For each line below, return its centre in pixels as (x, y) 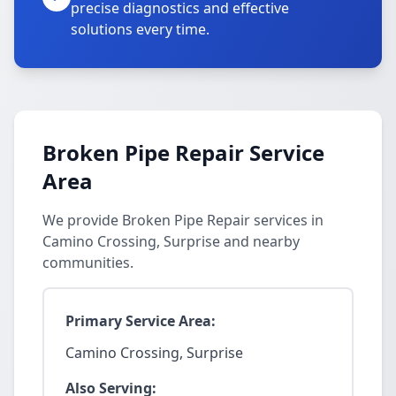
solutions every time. (140, 29)
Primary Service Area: (141, 321)
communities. (88, 263)
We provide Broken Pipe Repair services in (183, 220)
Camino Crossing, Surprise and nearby (171, 241)
